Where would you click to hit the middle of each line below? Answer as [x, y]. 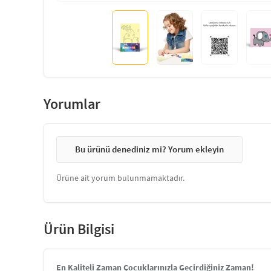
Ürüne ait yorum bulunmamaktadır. [120, 178]
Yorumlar [72, 103]
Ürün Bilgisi [79, 229]
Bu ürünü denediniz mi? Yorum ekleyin [149, 149]
